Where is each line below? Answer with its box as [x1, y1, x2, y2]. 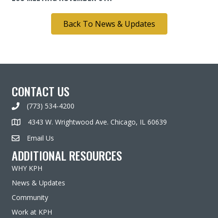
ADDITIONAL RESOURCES [12, 146, 122, 164]
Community [12, 192, 48, 202]
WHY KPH [12, 163, 42, 173]
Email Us [27, 133, 54, 143]
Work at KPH [12, 207, 52, 217]
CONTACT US [12, 82, 70, 100]
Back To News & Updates [63, 18, 155, 29]
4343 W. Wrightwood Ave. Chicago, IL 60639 [28, 117, 167, 127]
